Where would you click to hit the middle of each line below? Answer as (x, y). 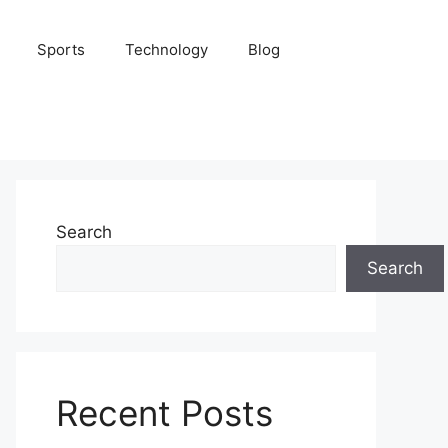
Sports (60, 49)
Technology (166, 49)
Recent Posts (164, 413)
